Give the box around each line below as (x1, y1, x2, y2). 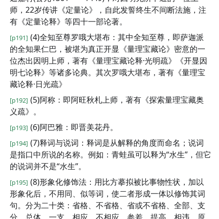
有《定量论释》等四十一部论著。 (10, 16, 127, 27)
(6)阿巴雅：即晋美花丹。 (30, 122, 118, 132)
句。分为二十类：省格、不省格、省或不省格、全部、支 (10, 200, 205, 211)
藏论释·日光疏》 (10, 79, 66, 89)
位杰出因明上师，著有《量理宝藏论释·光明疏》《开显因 (10, 55, 207, 66)
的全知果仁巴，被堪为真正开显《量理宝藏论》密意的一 (10, 44, 205, 54)
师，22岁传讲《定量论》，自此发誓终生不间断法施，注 (10, 4, 206, 15)
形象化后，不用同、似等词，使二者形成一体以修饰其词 (10, 188, 205, 199)
